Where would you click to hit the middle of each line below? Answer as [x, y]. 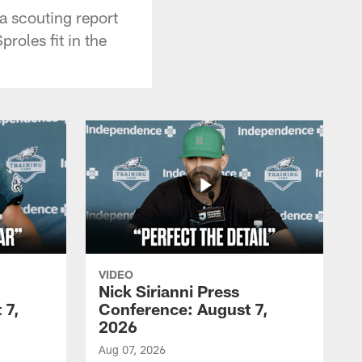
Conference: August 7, [183, 308]
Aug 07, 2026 [132, 349]
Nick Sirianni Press [169, 290]
